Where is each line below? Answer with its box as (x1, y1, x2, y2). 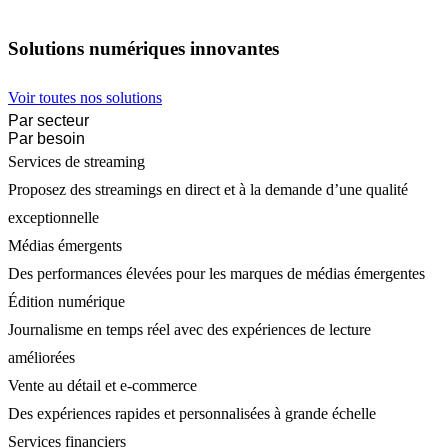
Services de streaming (8, 152, 145, 170)
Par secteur (8, 111, 89, 129)
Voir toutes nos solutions (8, 88, 162, 106)
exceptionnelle (8, 208, 99, 226)
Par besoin (8, 129, 85, 147)
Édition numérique (8, 292, 125, 310)
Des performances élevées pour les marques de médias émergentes (8, 264, 425, 282)
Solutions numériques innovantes (8, 37, 279, 59)
